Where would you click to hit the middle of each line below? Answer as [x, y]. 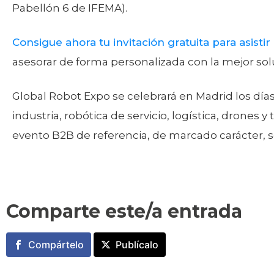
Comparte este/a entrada [124, 211]
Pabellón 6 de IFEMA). [70, 8]
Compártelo [56, 245]
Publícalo [137, 245]
